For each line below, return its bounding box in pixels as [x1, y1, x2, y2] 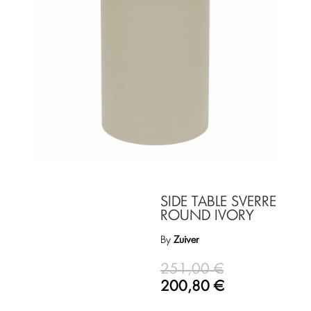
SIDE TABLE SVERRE [160, 195, 277, 210]
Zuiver [174, 235, 199, 246]
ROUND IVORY [160, 209, 255, 224]
